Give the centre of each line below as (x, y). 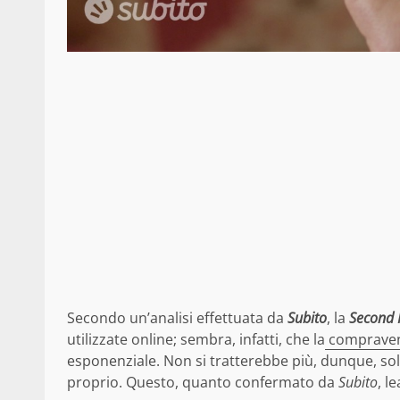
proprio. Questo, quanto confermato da (203, 382)
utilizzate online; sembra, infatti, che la (196, 339)
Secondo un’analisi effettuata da (177, 317)
